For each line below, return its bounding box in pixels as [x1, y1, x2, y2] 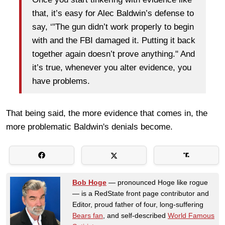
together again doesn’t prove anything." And [32, 49, 195, 59]
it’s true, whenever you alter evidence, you [32, 63, 191, 73]
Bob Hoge [72, 178, 106, 186]
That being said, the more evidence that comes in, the [6, 108, 207, 118]
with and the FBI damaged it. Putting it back [32, 36, 195, 46]
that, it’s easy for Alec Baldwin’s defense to [32, 9, 194, 19]
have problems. [32, 76, 90, 86]
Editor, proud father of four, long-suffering [72, 200, 203, 208]
